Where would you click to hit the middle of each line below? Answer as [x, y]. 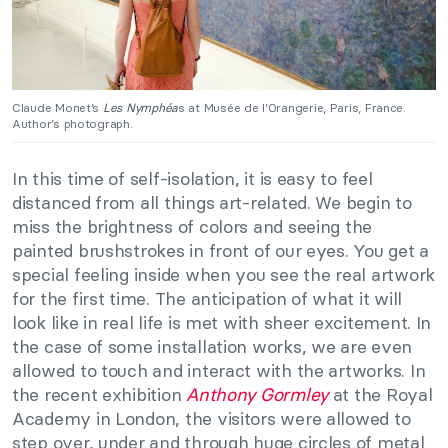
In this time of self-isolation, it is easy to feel [192, 178]
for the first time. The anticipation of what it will [207, 298]
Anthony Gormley [257, 394]
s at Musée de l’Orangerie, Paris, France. [291, 107]
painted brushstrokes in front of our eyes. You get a [220, 250]
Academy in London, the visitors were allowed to [211, 418]
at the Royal [382, 394]
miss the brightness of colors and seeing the [192, 226]
